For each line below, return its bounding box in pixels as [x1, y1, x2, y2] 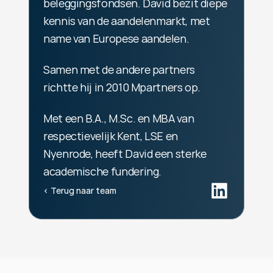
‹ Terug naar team [43, 185, 116, 196]
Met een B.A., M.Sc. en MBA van [43, 111, 194, 126]
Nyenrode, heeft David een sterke [43, 146, 207, 161]
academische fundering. [43, 164, 162, 179]
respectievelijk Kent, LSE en [43, 129, 178, 143]
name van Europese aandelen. [43, 31, 191, 46]
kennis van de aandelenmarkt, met [43, 13, 210, 28]
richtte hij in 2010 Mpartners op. [43, 80, 203, 94]
